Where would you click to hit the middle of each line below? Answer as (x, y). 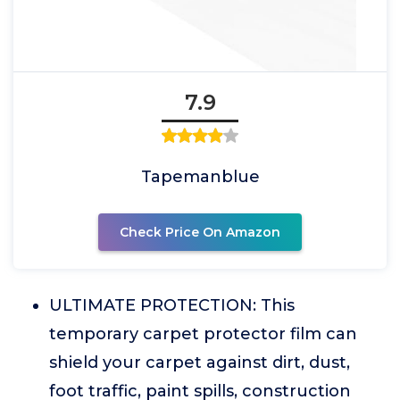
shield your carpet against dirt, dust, (200, 362)
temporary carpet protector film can (203, 334)
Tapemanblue (200, 177)
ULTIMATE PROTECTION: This (172, 305)
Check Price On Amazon (200, 232)
